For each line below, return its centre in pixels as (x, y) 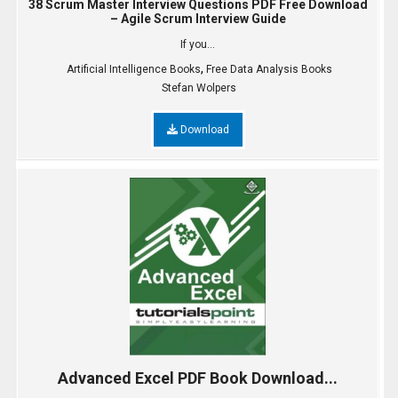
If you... (198, 45)
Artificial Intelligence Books (133, 70)
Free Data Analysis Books (269, 70)
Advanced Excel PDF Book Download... (198, 378)
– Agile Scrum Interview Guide (198, 19)
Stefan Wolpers (199, 88)
